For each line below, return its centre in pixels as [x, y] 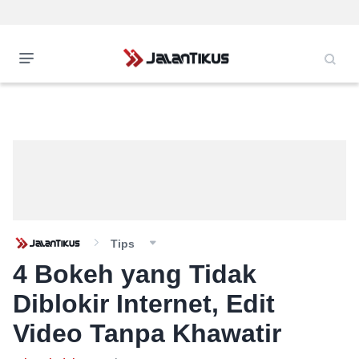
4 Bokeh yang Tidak [135, 274]
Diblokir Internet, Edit [144, 304]
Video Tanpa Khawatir [147, 333]
